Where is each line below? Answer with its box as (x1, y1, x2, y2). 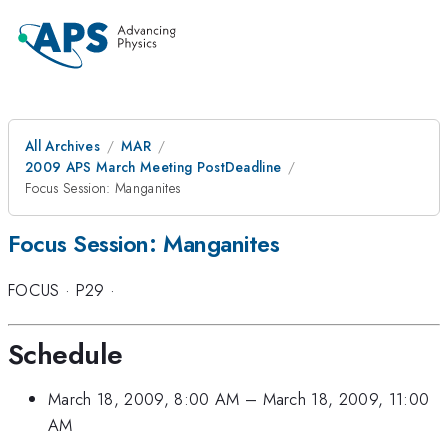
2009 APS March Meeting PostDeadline (25, 157, 282, 177)
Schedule (8, 333, 123, 375)
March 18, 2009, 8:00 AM (48, 387, 240, 412)
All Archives (25, 136, 100, 156)
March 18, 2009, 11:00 (262, 387, 430, 412)
